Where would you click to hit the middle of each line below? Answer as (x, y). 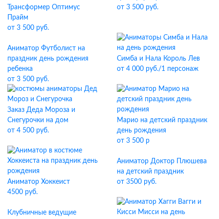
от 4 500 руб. (28, 131)
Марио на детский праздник (162, 120)
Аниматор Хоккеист (39, 182)
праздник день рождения (48, 59)
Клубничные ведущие (42, 213)
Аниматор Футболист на (46, 48)
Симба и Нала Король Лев (158, 59)
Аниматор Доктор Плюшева (162, 161)
